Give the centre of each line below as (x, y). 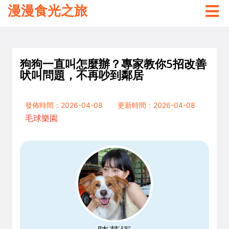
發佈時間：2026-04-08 (64, 105)
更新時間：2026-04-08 (156, 105)
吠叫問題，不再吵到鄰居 (82, 75)
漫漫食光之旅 (48, 11)
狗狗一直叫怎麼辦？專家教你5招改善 (113, 64)
